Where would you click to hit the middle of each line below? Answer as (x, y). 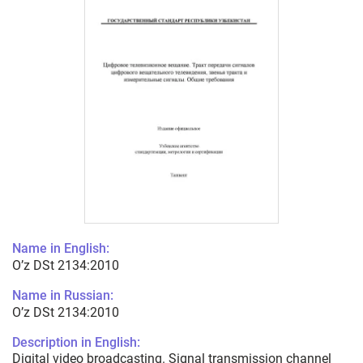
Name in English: (61, 249)
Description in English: (76, 343)
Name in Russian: (63, 296)
